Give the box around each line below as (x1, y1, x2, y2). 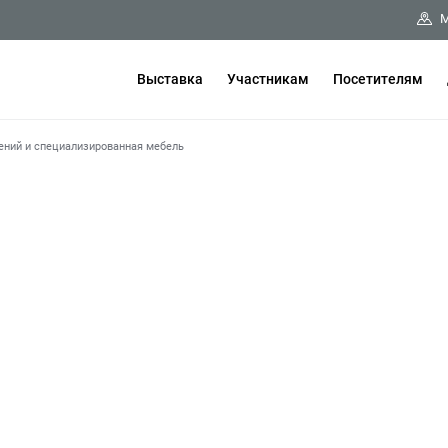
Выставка (137, 71, 203, 87)
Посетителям (333, 71, 423, 87)
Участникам (227, 71, 309, 87)
